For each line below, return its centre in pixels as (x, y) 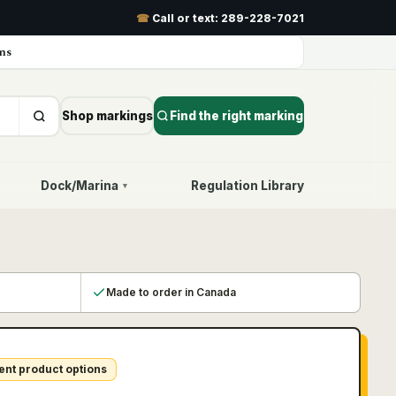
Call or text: (185, 18)
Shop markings (107, 115)
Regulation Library (247, 185)
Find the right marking (236, 115)
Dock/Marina (79, 185)
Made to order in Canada (171, 292)
